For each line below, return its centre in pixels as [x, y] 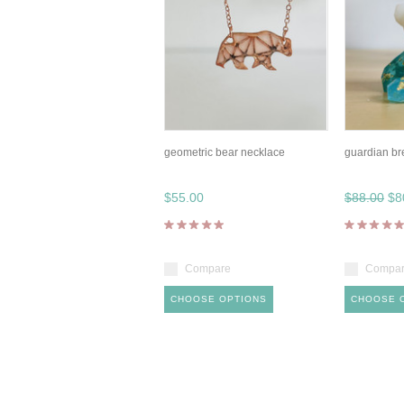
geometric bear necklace [225, 152]
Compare [208, 269]
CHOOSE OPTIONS [219, 299]
